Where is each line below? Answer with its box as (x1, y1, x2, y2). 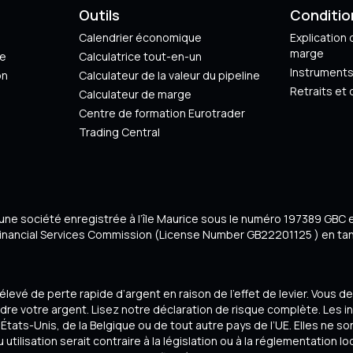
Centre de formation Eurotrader (78, 105, 245, 121)
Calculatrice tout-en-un (78, 48, 202, 64)
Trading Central (78, 124, 160, 139)
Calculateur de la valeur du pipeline (78, 67, 260, 83)
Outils (78, 5, 120, 24)
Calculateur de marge (78, 86, 191, 102)
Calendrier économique (78, 29, 202, 45)
